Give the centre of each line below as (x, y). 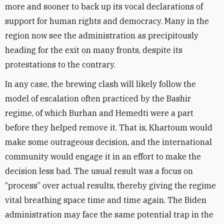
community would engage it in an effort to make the (103, 156)
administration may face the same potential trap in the (109, 214)
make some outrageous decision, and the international (108, 142)
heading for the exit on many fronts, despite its (94, 50)
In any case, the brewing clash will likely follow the (100, 84)
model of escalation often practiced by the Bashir (98, 98)
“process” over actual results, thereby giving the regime (110, 185)
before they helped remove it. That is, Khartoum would (109, 127)
